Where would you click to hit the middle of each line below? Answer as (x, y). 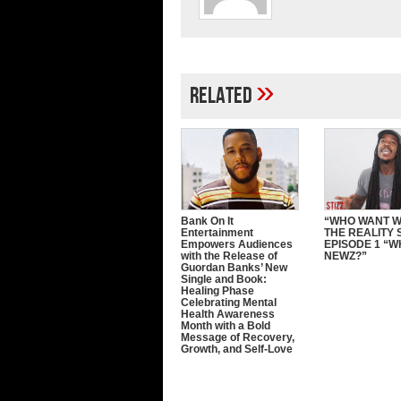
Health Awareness (228, 314)
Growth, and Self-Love (237, 349)
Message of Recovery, (238, 337)
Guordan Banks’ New (234, 267)
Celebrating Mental (229, 302)
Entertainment (217, 232)
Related (223, 96)
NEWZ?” (346, 256)
